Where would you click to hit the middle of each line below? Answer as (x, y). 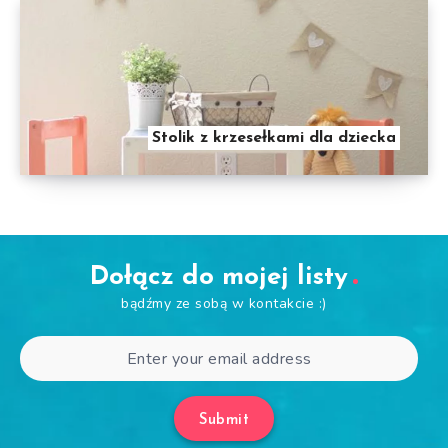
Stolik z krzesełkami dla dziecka (274, 138)
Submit (224, 421)
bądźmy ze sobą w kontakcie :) (224, 304)
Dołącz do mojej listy (219, 278)
